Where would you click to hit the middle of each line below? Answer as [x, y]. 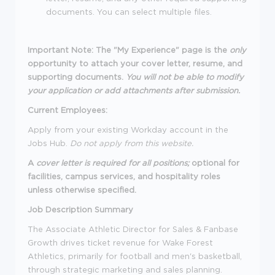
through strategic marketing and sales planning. [125, 269]
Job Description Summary [80, 209]
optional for [214, 163]
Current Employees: [68, 110]
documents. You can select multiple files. [129, 12]
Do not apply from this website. [132, 143]
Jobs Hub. [49, 143]
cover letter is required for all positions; [113, 163]
